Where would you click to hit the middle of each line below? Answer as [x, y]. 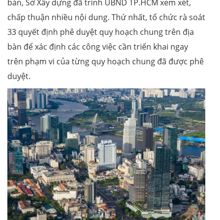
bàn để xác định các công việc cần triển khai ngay [98, 47]
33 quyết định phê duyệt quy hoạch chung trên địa [101, 32]
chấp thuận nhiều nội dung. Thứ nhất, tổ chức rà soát [106, 17]
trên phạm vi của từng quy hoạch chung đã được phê [106, 62]
